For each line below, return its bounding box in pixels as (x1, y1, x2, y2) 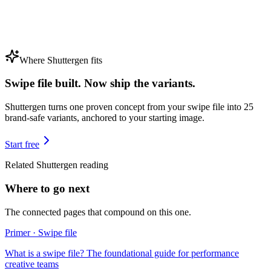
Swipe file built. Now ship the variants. (5, 77, 195, 90)
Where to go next (5, 181, 90, 195)
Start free (5, 139, 39, 150)
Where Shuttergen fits (19, 54, 102, 65)
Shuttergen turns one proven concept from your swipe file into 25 (5, 102, 253, 113)
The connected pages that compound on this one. (5, 206, 191, 217)
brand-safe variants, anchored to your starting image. (5, 113, 204, 123)
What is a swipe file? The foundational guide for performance (5, 247, 239, 258)
